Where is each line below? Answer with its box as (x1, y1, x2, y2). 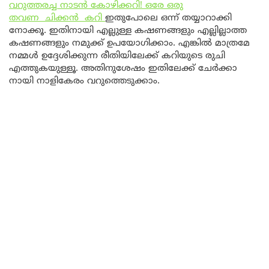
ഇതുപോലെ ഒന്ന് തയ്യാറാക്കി (105, 12, 232, 24)
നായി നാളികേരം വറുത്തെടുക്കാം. (9, 75, 160, 87)
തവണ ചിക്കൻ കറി (9, 12, 105, 24)
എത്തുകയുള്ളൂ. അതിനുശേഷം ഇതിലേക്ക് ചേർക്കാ (9, 62, 237, 74)
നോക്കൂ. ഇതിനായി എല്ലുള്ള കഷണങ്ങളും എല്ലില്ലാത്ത (9, 25, 247, 37)
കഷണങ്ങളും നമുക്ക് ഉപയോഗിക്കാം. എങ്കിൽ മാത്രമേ (9, 37, 250, 49)
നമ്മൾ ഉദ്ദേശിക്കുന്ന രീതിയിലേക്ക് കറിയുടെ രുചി (9, 50, 225, 62)
